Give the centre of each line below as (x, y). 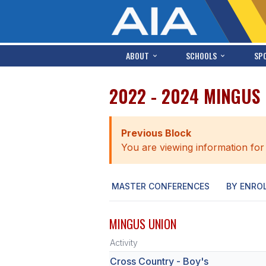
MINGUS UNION (143, 224)
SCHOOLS (202, 56)
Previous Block (156, 133)
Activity (124, 243)
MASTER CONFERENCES (161, 186)
